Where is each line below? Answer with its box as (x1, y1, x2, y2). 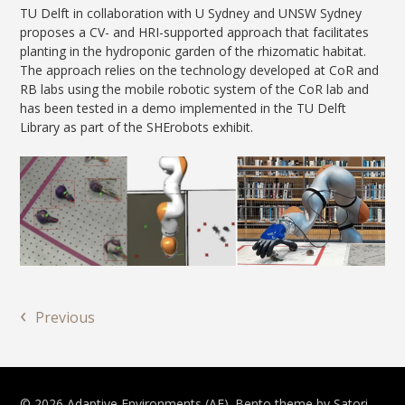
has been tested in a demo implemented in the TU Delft (20, 99, 347, 117)
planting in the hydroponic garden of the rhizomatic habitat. (20, 42, 367, 60)
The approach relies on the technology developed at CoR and (20, 61, 380, 79)
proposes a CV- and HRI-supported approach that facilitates (20, 23, 370, 41)
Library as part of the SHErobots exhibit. (20, 118, 254, 136)
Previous (35, 307, 96, 328)
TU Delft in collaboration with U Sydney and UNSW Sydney (20, 4, 363, 22)
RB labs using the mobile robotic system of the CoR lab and (20, 80, 370, 98)
